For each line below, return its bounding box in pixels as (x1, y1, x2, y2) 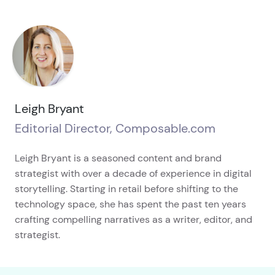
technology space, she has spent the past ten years (15, 198, 246, 211)
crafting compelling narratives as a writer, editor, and (15, 213, 252, 227)
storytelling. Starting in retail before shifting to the (15, 182, 238, 196)
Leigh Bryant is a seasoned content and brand (15, 152, 222, 165)
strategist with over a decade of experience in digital (15, 167, 252, 180)
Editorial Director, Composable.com (15, 120, 215, 137)
